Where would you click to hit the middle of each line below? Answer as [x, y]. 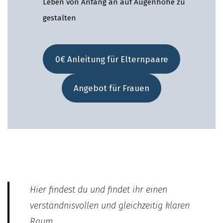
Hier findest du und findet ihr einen [99, 189]
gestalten [59, 18]
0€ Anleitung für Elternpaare [111, 59]
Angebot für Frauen [111, 88]
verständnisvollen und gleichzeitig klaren [110, 205]
